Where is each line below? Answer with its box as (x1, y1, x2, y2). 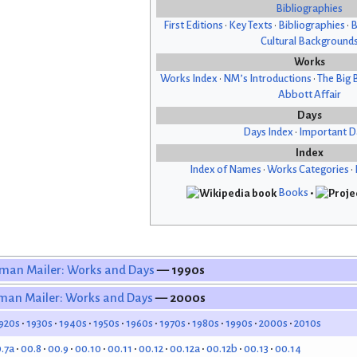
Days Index (242, 126, 293, 139)
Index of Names (189, 163, 261, 176)
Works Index (160, 73, 218, 85)
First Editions (163, 19, 223, 32)
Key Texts (228, 19, 273, 32)
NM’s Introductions (223, 73, 312, 85)
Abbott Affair (277, 88, 341, 101)
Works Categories (266, 163, 349, 176)
